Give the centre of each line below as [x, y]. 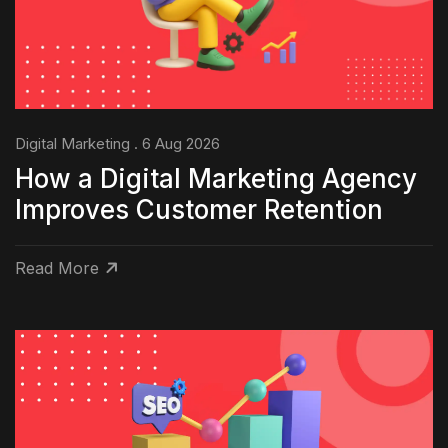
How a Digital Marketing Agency [216, 179]
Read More [57, 268]
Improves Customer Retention [199, 210]
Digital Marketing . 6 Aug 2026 [117, 144]
